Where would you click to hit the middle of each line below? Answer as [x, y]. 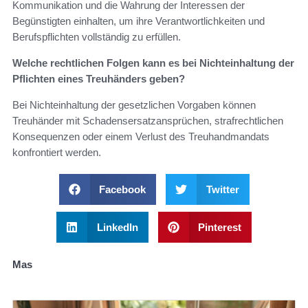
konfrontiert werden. [57, 152]
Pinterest [220, 227]
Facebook [122, 189]
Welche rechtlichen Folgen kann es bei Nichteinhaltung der [153, 63]
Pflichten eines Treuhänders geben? [99, 78]
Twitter [222, 189]
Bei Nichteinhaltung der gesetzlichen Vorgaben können [134, 104]
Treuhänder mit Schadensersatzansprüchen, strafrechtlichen [148, 120]
